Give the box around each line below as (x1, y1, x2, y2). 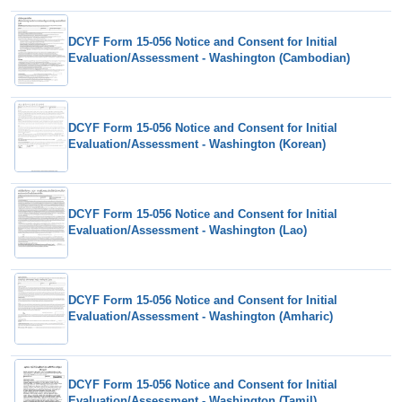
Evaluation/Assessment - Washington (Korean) (68, 136, 326, 151)
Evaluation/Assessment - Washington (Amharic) (68, 309, 333, 323)
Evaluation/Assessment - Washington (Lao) (68, 223, 307, 237)
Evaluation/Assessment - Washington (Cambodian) (68, 50, 350, 65)
